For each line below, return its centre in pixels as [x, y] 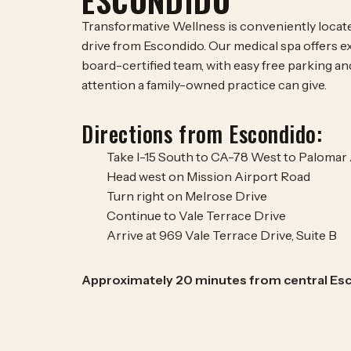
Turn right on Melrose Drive [187, 196]
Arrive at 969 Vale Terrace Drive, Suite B [222, 235]
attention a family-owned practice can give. [204, 85]
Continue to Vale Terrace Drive [196, 216]
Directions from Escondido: [202, 134]
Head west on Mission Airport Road [208, 177]
